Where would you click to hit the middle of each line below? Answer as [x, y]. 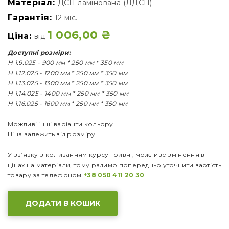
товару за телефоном [45, 175]
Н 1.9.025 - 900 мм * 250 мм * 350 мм [65, 63]
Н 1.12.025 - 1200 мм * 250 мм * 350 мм [68, 73]
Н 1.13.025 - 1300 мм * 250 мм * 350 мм [68, 83]
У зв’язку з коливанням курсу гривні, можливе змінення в [106, 155]
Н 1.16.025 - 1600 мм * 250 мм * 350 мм [68, 104]
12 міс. [66, 18]
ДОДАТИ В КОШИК [63, 204]
